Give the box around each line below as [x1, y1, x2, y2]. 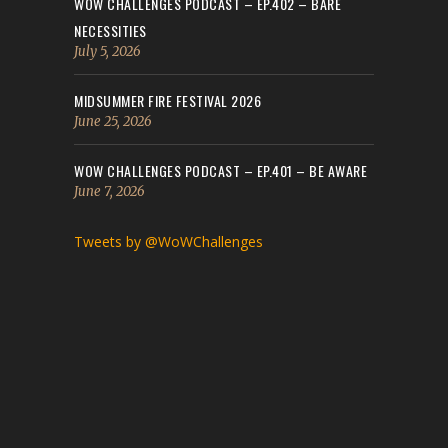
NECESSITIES [74, 19, 147, 41]
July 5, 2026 [74, 42, 141, 60]
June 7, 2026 [74, 182, 145, 200]
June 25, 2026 [74, 112, 152, 130]
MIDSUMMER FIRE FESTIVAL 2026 [74, 89, 261, 111]
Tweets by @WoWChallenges [74, 231, 263, 251]
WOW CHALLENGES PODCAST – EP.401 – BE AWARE [74, 159, 367, 181]
